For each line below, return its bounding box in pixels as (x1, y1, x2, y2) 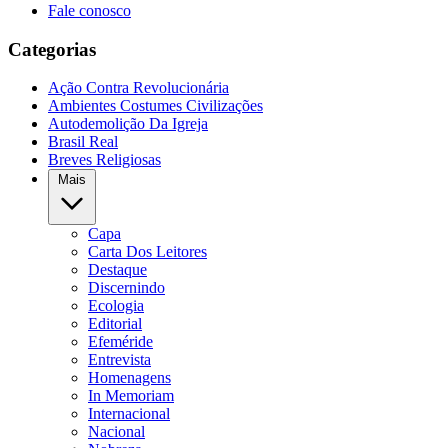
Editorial (88, 315, 142, 333)
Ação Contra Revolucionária (48, 79, 229, 97)
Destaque (88, 261, 147, 279)
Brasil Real (48, 133, 118, 151)
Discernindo (88, 279, 165, 297)
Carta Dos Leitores (88, 243, 207, 261)
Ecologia (88, 297, 144, 315)
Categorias (8, 38, 96, 60)
